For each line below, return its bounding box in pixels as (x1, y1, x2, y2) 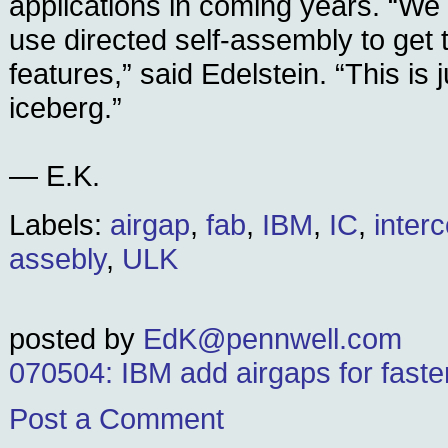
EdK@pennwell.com (143, 322, 402, 355)
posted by (9, 322, 143, 355)
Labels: (9, 208, 110, 241)
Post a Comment (9, 402, 224, 435)
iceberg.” (9, 91, 122, 124)
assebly (9, 242, 106, 275)
